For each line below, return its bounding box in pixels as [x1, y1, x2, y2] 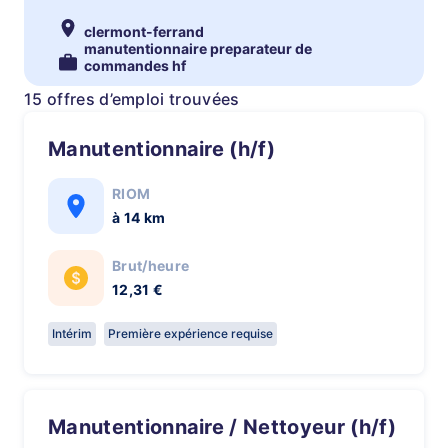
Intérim [52, 326, 92, 341]
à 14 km [112, 209, 166, 226]
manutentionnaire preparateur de [84, 40, 312, 57]
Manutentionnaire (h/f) [66, 137, 276, 161]
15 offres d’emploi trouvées [24, 89, 240, 109]
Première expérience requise [108, 326, 273, 341]
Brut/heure [112, 257, 190, 274]
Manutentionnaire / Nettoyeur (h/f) [66, 415, 396, 439]
